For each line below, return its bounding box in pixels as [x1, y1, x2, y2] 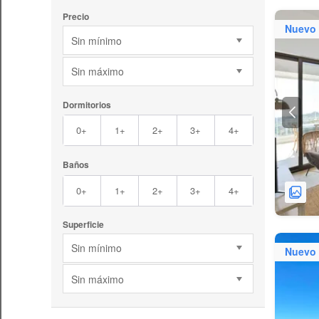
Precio [62, 10, 89, 23]
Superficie [62, 217, 104, 231]
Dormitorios [62, 98, 111, 111]
